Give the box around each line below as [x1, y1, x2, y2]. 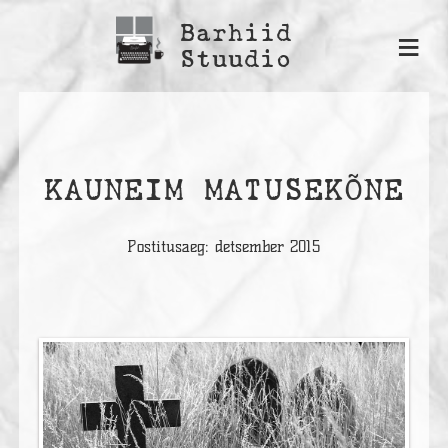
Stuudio [180, 45, 293, 72]
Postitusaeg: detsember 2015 [127, 236, 321, 256]
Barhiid [180, 19, 293, 46]
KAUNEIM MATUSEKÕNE [43, 172, 404, 206]
